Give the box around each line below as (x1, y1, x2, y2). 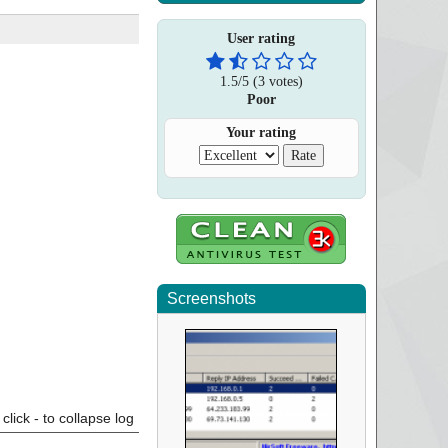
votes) (264, 73, 303, 89)
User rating (227, 31, 296, 46)
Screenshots (166, 290, 256, 307)
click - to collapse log (2, 410, 134, 426)
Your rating (226, 125, 297, 140)
